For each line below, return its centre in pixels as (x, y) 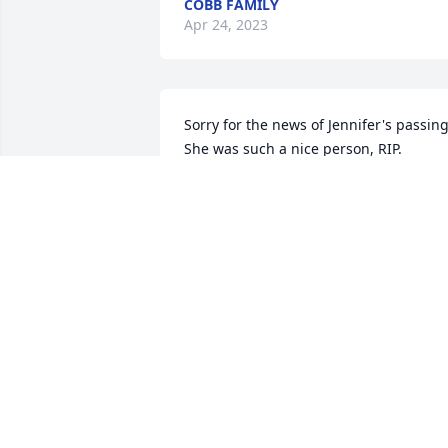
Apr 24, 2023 (226, 25)
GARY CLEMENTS (241, 195)
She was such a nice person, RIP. (293, 149)
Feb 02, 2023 (226, 215)
